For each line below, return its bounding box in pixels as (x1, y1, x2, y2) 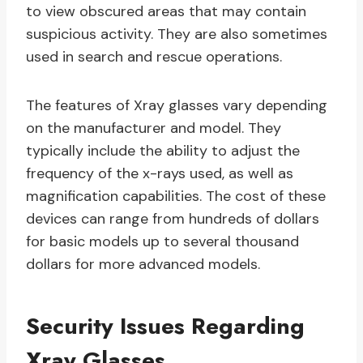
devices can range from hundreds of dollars (26, 209, 319, 229)
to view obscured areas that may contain (26, 2, 306, 22)
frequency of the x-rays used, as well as (26, 164, 293, 184)
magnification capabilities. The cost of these (26, 186, 326, 207)
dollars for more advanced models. (26, 254, 260, 275)
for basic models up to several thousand (26, 232, 299, 252)
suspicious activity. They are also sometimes (26, 24, 327, 45)
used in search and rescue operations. (26, 47, 282, 67)
